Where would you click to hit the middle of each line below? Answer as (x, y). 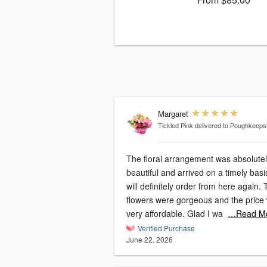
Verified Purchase (166, 228)
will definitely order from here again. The (195, 186)
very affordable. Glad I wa (205, 214)
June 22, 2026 (150, 240)
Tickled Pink (175, 125)
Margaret (173, 114)
